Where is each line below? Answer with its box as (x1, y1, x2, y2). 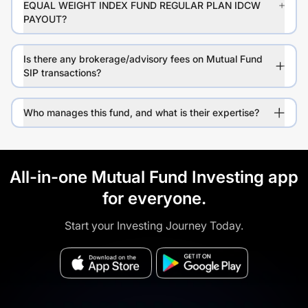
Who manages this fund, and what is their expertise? (23, 107, 259, 119)
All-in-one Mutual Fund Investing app (10, 167, 298, 188)
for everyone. (102, 188, 206, 209)
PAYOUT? (23, 13, 67, 25)
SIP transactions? (23, 67, 101, 79)
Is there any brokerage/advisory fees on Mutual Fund (23, 53, 263, 65)
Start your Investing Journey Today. (65, 219, 243, 233)
